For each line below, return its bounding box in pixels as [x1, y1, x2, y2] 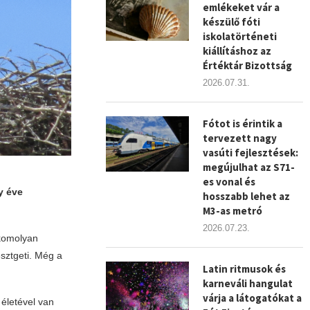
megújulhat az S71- [203, 161, 295, 174]
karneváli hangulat [203, 277, 293, 290]
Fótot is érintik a [203, 117, 283, 130]
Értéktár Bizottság [203, 59, 293, 72]
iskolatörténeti [203, 30, 277, 43]
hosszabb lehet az [203, 190, 291, 203]
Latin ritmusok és [203, 262, 286, 275]
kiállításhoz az [203, 44, 272, 57]
